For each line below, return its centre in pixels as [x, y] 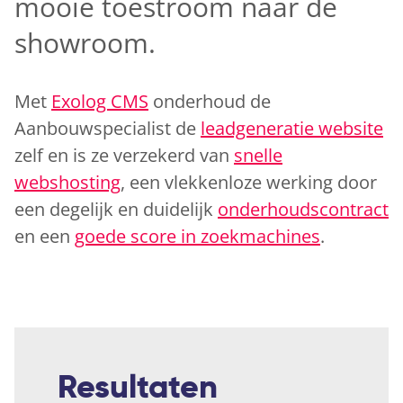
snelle [258, 155]
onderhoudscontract [303, 209]
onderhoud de [210, 101]
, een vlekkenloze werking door [249, 182]
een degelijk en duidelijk [116, 209]
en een [45, 236]
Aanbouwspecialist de [107, 128]
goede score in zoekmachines [197, 236]
